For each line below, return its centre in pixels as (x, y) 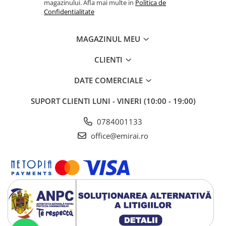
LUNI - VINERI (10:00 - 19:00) (144, 101)
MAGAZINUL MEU (109, 39)
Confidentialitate (69, 12)
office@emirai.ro (119, 136)
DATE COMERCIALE (109, 80)
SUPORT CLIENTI (61, 101)
